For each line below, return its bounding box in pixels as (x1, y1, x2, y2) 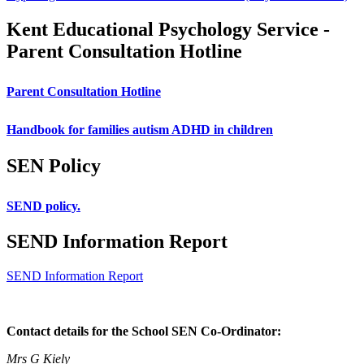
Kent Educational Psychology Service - (6, 18, 330, 40)
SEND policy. (6, 198, 80, 213)
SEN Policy (6, 154, 101, 176)
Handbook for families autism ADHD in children (6, 122, 273, 136)
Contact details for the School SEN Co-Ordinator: (6, 324, 281, 339)
